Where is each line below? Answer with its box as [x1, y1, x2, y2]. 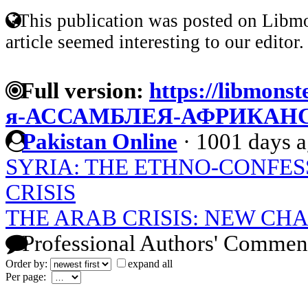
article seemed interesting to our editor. [5, 31, 304, 52]
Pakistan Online [22, 129, 177, 154]
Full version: [15, 78, 144, 103]
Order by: [5, 257, 50, 269]
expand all [128, 257, 173, 269]
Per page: [5, 270, 52, 283]
